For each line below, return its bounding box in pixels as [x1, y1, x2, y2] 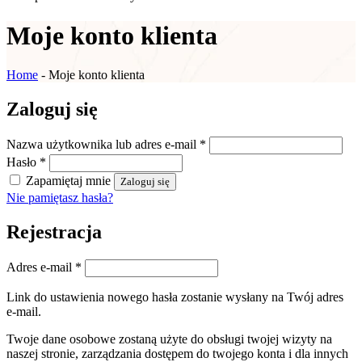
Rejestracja [6, 221, 102, 242]
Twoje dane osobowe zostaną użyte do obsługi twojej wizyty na [6, 331, 332, 346]
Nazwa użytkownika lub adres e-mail [6, 137, 200, 151]
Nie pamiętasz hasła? [6, 190, 113, 204]
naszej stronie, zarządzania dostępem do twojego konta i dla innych [6, 346, 348, 360]
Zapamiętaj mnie [26, 173, 111, 187]
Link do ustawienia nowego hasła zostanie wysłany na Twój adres [6, 289, 343, 304]
